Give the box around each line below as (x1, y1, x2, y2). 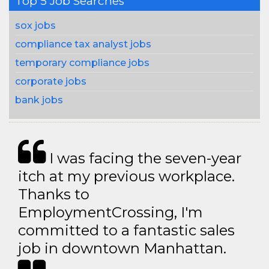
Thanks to (18, 186, 89, 203)
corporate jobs (15, 76, 86, 87)
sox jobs (15, 20, 56, 31)
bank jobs (15, 94, 63, 106)
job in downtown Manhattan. (18, 240, 226, 257)
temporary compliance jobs (15, 57, 150, 68)
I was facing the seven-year (46, 150, 241, 167)
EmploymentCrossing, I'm (18, 204, 203, 221)
